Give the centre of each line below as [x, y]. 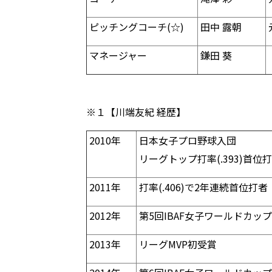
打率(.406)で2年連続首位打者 [202, 187]
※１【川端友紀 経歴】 [136, 112]
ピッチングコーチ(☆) [135, 27]
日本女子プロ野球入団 [186, 140]
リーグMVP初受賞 [177, 244]
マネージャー [117, 55]
